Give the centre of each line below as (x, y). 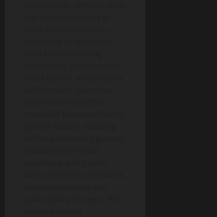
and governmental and (66, 187)
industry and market (62, 151)
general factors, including (70, 127)
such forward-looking (63, 54)
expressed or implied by (68, 42)
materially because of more (74, 115)
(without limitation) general (74, 139)
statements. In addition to (71, 66)
